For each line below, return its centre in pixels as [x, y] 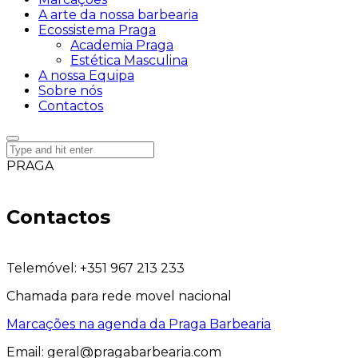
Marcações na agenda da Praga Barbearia [139, 324]
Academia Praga [122, 45]
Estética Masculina [129, 60]
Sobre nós [70, 91]
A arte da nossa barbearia [118, 15]
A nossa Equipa [86, 76]
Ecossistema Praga [97, 30]
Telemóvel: [42, 268]
